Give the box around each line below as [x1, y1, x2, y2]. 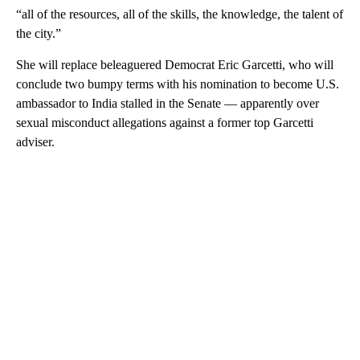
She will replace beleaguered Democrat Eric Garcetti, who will [16, 57, 333, 72]
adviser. [16, 134, 55, 149]
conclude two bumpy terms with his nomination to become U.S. [16, 76, 339, 91]
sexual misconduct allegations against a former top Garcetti [16, 115, 313, 129]
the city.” [16, 26, 61, 40]
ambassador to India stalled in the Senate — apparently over [16, 96, 319, 110]
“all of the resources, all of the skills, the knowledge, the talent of [16, 6, 343, 21]
